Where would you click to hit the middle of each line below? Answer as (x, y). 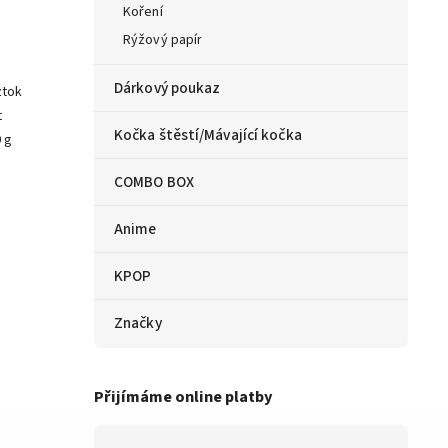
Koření (143, 12)
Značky (138, 323)
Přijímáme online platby (183, 396)
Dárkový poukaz (167, 88)
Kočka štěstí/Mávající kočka (208, 135)
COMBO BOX (154, 182)
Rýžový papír (163, 40)
